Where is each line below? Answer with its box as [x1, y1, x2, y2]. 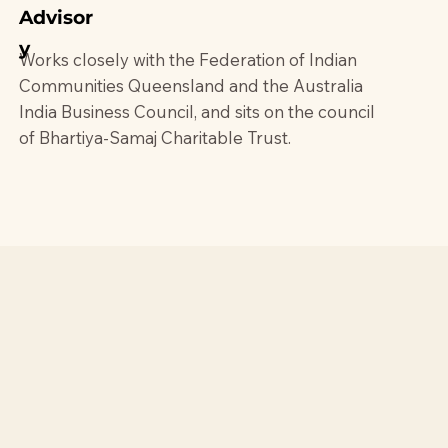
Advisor [19, 6, 94, 30]
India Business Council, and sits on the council [19, 100, 376, 122]
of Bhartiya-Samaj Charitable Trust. [19, 126, 292, 148]
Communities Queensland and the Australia [19, 74, 364, 96]
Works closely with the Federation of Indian [19, 48, 358, 70]
